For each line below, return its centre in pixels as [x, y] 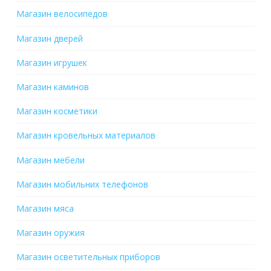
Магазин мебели [50, 160]
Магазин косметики [57, 111]
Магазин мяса [45, 208]
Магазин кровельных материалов [86, 135]
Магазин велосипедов [62, 14]
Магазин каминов [52, 87]
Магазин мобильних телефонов [82, 184]
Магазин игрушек [51, 62]
